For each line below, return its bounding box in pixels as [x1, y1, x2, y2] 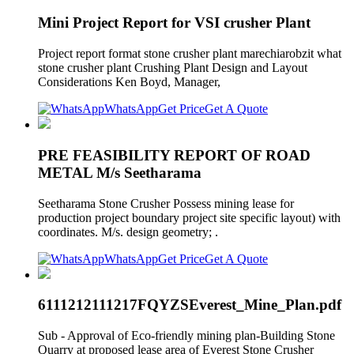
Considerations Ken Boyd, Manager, [38, 75, 224, 89]
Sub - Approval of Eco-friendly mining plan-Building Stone [38, 329, 335, 342]
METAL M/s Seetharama [38, 164, 201, 181]
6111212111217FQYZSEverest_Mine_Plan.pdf [38, 296, 341, 314]
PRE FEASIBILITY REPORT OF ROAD [38, 146, 311, 164]
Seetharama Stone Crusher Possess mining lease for [38, 196, 294, 210]
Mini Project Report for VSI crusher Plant [38, 14, 311, 32]
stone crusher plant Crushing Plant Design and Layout [38, 61, 307, 75]
